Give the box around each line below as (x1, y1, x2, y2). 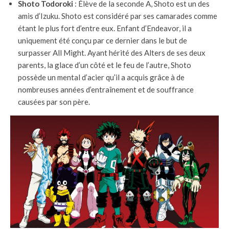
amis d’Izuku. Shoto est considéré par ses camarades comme (18, 11, 217, 21)
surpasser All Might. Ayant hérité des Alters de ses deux (18, 48, 205, 58)
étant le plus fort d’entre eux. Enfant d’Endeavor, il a (18, 24, 192, 33)
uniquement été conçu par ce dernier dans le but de (18, 36, 187, 45)
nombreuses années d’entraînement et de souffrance (18, 85, 194, 95)
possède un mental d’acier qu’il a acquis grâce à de (18, 73, 185, 82)
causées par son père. (18, 97, 90, 107)
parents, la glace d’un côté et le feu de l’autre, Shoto (18, 60, 191, 70)
